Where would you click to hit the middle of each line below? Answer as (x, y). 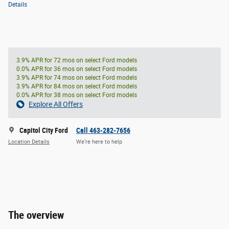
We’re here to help (99, 142)
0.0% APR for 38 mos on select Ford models (77, 95)
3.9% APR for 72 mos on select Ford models (77, 60)
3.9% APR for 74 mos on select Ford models (77, 77)
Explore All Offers (56, 104)
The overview (36, 215)
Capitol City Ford (44, 130)
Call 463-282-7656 (103, 130)
